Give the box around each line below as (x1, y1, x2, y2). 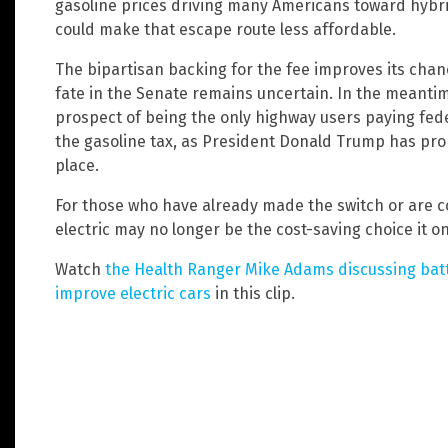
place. (55, 156, 99, 176)
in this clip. (211, 284, 295, 304)
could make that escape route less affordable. (55, 20, 396, 40)
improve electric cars (55, 284, 211, 304)
